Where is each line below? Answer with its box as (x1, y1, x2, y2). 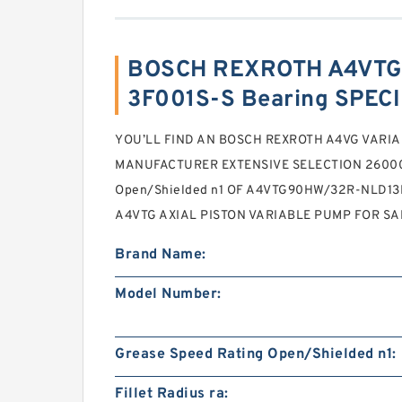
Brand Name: (115, 246, 206, 264)
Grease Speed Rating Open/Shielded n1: (115, 345, 397, 363)
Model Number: (115, 285, 222, 303)
